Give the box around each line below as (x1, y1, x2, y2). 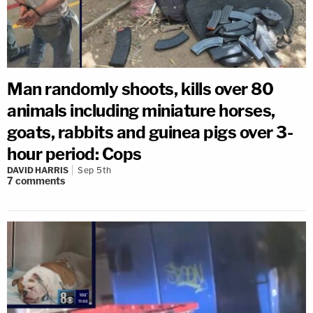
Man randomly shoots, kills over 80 (7, 79, 273, 100)
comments (15, 175, 65, 187)
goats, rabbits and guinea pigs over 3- (7, 122, 293, 143)
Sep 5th (78, 165, 112, 176)
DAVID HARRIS (7, 165, 68, 176)
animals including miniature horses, (7, 101, 275, 122)
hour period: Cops (7, 144, 142, 165)
